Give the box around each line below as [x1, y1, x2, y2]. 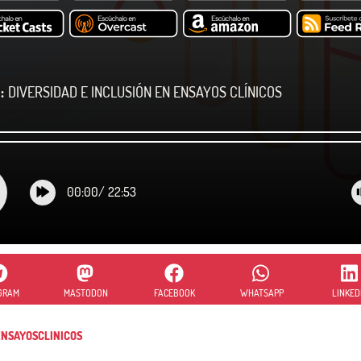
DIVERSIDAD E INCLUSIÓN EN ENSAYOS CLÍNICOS [7, 82, 282, 101]
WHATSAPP [240, 286, 284, 299]
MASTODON [64, 286, 109, 299]
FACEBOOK [153, 286, 195, 299]
